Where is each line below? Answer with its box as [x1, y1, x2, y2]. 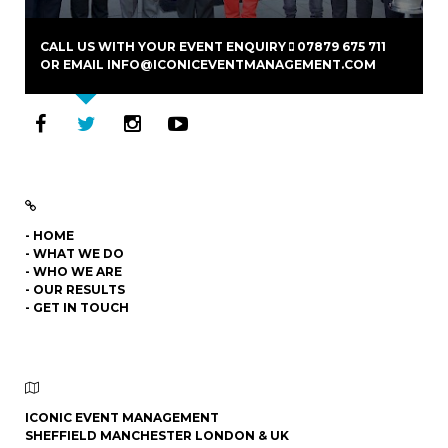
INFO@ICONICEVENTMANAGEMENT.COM [107, 57, 376, 73]
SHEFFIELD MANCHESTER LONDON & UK [25, 428, 289, 444]
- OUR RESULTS [25, 282, 125, 298]
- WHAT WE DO [25, 246, 124, 262]
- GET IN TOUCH [25, 300, 129, 316]
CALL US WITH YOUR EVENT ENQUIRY [40, 39, 289, 55]
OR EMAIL [40, 57, 107, 73]
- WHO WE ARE [25, 264, 122, 280]
